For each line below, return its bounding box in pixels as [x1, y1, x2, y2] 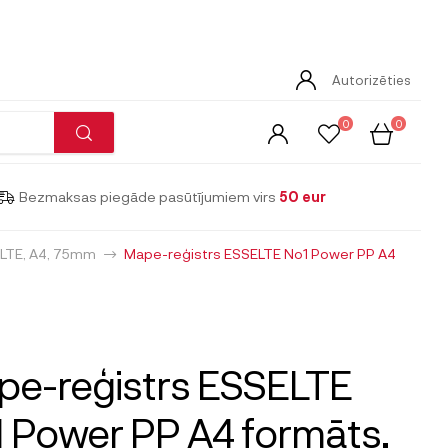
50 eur [279, 188, 327, 206]
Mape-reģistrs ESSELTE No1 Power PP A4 [124, 244, 396, 262]
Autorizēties [332, 71, 411, 88]
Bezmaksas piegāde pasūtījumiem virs [19, 188, 280, 206]
